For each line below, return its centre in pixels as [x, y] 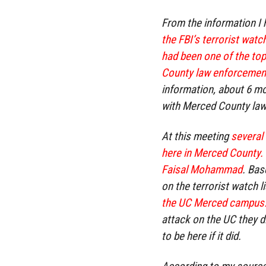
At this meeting [196, 137]
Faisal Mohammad [202, 170]
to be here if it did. [201, 236]
